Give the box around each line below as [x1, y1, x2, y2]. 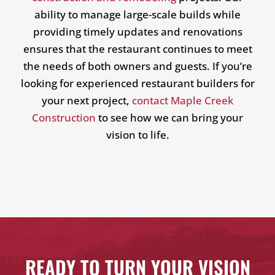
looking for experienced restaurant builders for [20, 76, 255, 90]
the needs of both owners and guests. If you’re [23, 58, 252, 73]
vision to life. [106, 127, 169, 142]
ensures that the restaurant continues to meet [23, 41, 252, 56]
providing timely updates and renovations [33, 24, 242, 39]
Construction [32, 110, 96, 125]
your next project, [42, 93, 132, 107]
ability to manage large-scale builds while [34, 7, 241, 21]
